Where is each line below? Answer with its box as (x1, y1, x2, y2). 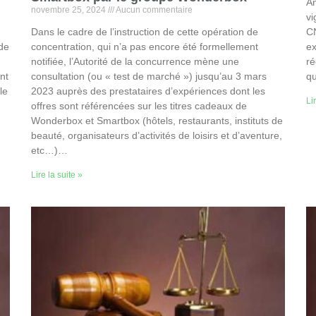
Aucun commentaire (114, 5, 193, 16)
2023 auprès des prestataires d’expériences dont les (31, 85, 265, 97)
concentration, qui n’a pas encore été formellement (31, 41, 258, 53)
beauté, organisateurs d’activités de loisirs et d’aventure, (31, 130, 282, 142)
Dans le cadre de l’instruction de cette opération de (31, 26, 258, 38)
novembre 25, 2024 (31, 5, 108, 16)
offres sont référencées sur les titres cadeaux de (31, 100, 247, 112)
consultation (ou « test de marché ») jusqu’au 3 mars (31, 71, 267, 83)
